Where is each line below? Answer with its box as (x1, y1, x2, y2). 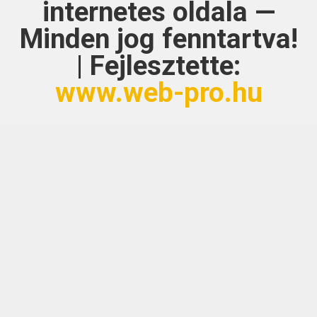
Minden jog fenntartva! (19, 23, 298, 54)
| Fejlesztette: (76, 50, 241, 81)
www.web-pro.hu (54, 76, 263, 108)
